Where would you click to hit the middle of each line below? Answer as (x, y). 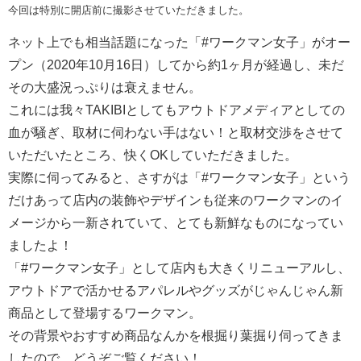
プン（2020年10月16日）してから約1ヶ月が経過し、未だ (176, 65)
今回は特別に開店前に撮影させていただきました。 (129, 10)
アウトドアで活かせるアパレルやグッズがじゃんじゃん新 (176, 291)
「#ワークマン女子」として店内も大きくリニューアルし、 (179, 268)
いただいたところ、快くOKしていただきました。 (153, 156)
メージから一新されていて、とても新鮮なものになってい (176, 223)
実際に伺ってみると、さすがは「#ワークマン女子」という (179, 178)
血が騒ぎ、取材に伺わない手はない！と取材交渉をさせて (176, 133)
